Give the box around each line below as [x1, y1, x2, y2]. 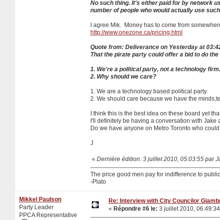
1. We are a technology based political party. [90, 87, 208, 95]
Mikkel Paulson [19, 195, 61, 203]
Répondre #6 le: [113, 205, 158, 212]
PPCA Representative [19, 211, 77, 219]
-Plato [90, 178, 106, 185]
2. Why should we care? [90, 73, 156, 80]
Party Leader [19, 203, 54, 211]
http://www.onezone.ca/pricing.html [90, 28, 183, 36]
